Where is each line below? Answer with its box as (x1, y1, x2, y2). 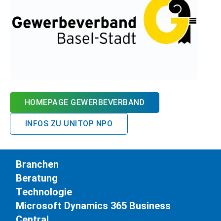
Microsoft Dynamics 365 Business (16, 200, 171, 212)
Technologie (16, 186, 72, 198)
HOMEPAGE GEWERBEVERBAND (25, 98, 145, 107)
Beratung (16, 172, 58, 184)
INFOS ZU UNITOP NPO (25, 119, 113, 128)
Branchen (16, 158, 59, 170)
